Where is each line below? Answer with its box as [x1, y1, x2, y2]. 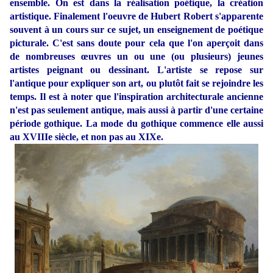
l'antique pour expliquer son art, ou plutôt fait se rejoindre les [10, 78, 263, 89]
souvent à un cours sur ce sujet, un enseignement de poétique [10, 24, 263, 35]
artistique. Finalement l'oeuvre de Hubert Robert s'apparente [10, 11, 263, 22]
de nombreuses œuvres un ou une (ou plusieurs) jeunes [10, 51, 263, 62]
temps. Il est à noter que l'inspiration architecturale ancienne [10, 91, 263, 102]
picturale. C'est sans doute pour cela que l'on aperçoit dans [10, 38, 263, 49]
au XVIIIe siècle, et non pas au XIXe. [10, 132, 163, 143]
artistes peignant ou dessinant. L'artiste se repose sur [10, 65, 263, 76]
